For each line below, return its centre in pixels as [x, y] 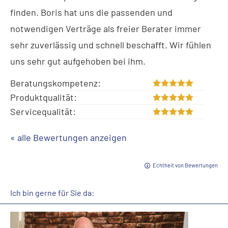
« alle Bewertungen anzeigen [68, 138]
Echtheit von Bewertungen [185, 165]
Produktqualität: [44, 97]
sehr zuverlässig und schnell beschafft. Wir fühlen [111, 45]
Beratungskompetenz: [55, 83]
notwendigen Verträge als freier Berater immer [106, 28]
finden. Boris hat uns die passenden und [91, 12]
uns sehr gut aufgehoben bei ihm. [78, 61]
